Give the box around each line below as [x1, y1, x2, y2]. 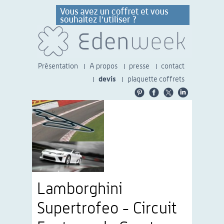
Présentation [38, 62, 78, 70]
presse [129, 62, 149, 70]
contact [161, 62, 184, 70]
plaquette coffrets [127, 75, 184, 83]
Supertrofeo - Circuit [37, 200, 177, 216]
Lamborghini [37, 181, 122, 197]
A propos [89, 62, 117, 70]
